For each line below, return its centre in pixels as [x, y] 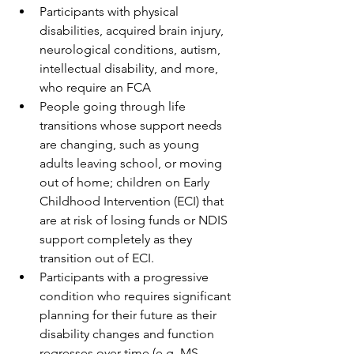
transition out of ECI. [98, 258]
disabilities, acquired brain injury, [133, 30]
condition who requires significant [137, 296]
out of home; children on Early [126, 182]
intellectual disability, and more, [130, 68]
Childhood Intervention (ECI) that [133, 201]
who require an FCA [95, 87]
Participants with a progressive [126, 277]
